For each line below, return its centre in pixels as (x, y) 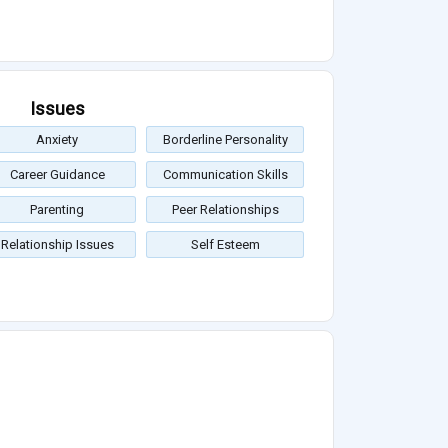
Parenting (57, 210)
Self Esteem (225, 245)
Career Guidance (57, 175)
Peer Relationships (225, 210)
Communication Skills (225, 175)
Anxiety (57, 140)
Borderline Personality (225, 140)
